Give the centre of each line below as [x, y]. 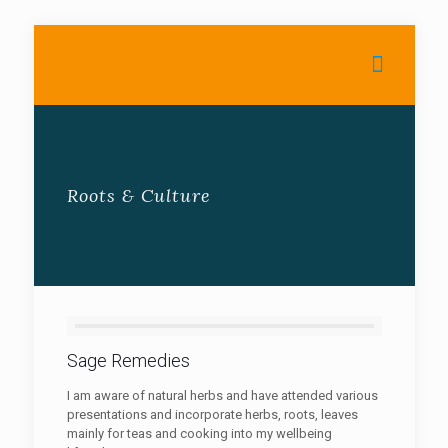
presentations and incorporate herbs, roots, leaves [212, 414]
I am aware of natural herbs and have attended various [222, 395]
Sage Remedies [128, 360]
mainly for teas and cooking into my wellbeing [199, 433]
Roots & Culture [138, 195]
